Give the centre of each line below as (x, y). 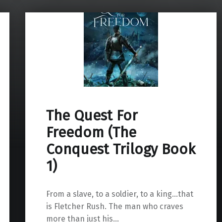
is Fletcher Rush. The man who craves (114, 206)
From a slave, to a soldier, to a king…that (119, 194)
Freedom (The (91, 133)
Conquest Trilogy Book (120, 150)
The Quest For (92, 116)
